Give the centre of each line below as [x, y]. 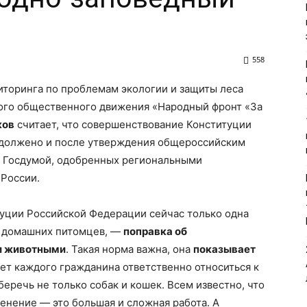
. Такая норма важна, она [130, 249]
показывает [224, 249]
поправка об [155, 231]
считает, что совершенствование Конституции [133, 124]
